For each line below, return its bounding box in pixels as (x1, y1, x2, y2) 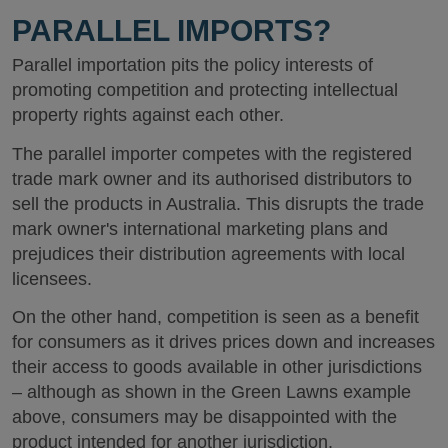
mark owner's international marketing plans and (12, 218, 388, 239)
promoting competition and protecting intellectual (12, 80, 398, 100)
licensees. (12, 268, 92, 289)
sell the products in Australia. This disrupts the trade (12, 193, 424, 214)
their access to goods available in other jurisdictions (12, 357, 422, 377)
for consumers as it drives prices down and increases (12, 332, 435, 352)
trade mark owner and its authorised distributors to (12, 168, 412, 189)
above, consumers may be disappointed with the (12, 407, 397, 427)
